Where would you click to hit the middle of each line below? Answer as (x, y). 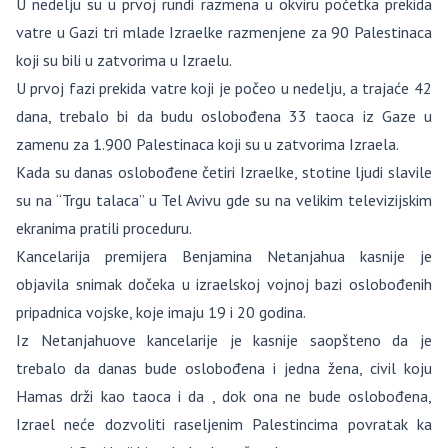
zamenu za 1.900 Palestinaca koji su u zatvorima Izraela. (207, 144)
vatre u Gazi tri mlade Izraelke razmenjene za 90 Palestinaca (224, 32)
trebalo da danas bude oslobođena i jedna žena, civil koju (224, 368)
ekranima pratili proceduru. (104, 228)
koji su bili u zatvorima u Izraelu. (124, 60)
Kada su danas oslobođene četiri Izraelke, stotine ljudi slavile (224, 172)
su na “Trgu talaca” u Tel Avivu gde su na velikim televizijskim (224, 200)
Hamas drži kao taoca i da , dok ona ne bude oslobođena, (224, 396)
